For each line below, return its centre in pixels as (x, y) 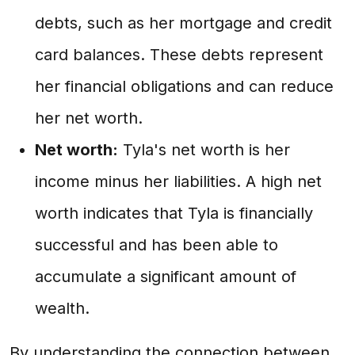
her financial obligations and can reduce (184, 86)
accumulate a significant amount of (166, 277)
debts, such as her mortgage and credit (183, 23)
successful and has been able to (157, 245)
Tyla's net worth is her (204, 150)
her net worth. (89, 118)
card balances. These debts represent (179, 55)
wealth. (62, 308)
